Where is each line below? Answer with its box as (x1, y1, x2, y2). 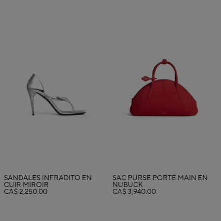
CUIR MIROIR (4, 181, 49, 190)
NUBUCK (112, 181, 143, 190)
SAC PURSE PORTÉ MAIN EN (112, 174, 208, 183)
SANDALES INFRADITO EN (4, 174, 92, 183)
